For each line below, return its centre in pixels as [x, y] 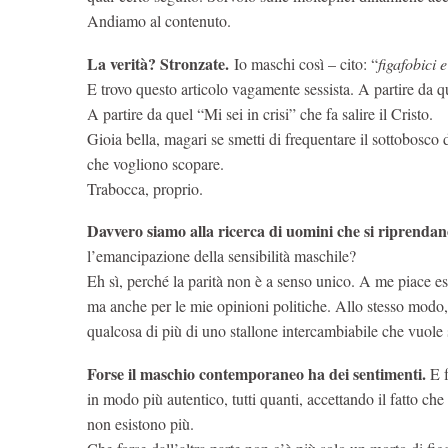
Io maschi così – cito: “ [306, 63]
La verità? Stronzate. [160, 63]
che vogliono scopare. [155, 163]
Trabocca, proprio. [145, 188]
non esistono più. [143, 423]
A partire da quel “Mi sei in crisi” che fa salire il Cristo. [262, 113]
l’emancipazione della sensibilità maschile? [221, 256]
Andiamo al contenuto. [159, 21]
